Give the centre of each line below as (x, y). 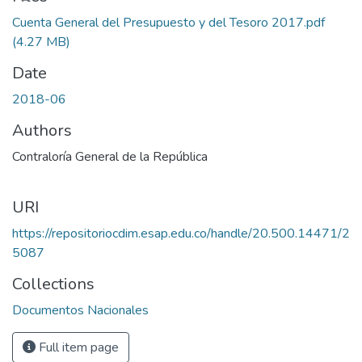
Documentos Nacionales (80, 310)
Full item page (77, 347)
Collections (53, 284)
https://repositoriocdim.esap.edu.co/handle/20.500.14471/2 (181, 233)
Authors (42, 130)
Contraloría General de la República (110, 156)
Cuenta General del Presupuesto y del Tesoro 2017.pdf (168, 22)
